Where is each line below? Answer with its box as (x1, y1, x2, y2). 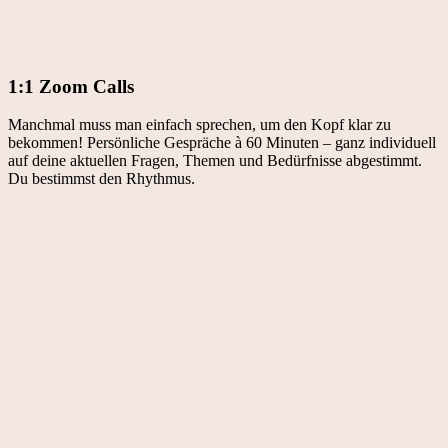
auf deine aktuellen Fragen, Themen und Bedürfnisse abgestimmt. (8, 152, 422, 170)
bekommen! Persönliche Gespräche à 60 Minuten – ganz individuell (8, 134, 436, 152)
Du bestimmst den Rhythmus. (8, 170, 195, 188)
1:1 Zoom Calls (8, 75, 134, 97)
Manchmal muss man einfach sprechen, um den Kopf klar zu (8, 116, 391, 134)
